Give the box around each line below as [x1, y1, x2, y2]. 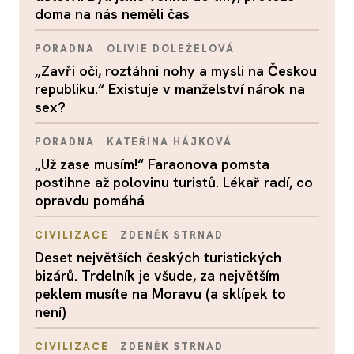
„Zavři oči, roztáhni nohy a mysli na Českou [35, 61, 317, 80]
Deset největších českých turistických [35, 247, 281, 266]
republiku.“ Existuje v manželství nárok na [35, 79, 305, 98]
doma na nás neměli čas [35, 4, 190, 23]
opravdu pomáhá [35, 190, 145, 209]
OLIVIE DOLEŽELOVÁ [106, 41, 235, 55]
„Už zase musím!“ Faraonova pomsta [35, 154, 269, 173]
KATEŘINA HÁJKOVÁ [106, 134, 232, 149]
